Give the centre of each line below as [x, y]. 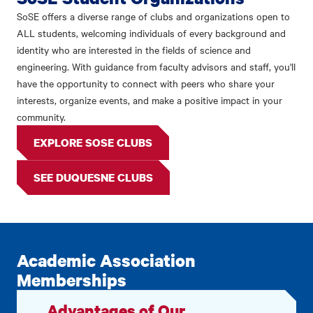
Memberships [72, 280]
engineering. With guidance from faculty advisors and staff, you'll [156, 67]
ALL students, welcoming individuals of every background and [151, 33]
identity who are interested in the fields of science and [134, 50]
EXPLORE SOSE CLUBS [93, 143]
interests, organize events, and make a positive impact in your [150, 100]
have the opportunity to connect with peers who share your [146, 83]
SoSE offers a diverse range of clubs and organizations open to [153, 16]
